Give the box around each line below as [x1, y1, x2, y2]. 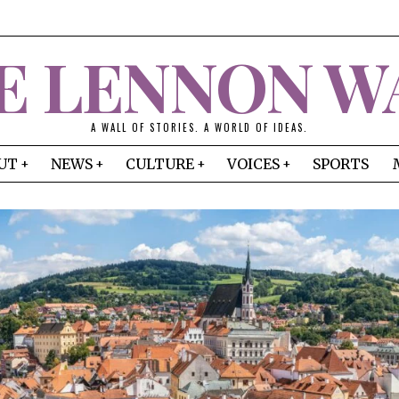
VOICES [227, 155, 280, 173]
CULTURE [126, 155, 194, 173]
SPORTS [313, 155, 369, 173]
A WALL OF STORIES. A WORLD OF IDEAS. [90, 120, 308, 134]
